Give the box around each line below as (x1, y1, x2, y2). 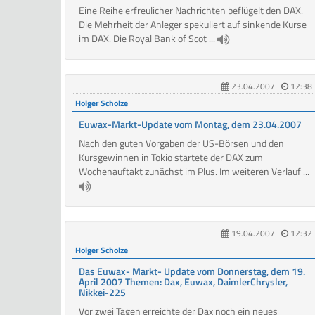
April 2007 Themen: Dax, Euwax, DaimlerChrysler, (79, 274, 288, 290)
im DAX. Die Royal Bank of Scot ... (79, 31, 217, 46)
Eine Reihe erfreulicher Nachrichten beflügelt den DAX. (79, 3, 303, 18)
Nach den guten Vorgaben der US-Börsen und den (79, 136, 284, 151)
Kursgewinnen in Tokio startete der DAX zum (79, 150, 263, 165)
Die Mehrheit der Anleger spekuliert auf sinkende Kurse (79, 17, 307, 32)
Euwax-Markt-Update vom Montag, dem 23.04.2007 (79, 117, 302, 132)
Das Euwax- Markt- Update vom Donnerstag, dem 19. (79, 264, 305, 279)
